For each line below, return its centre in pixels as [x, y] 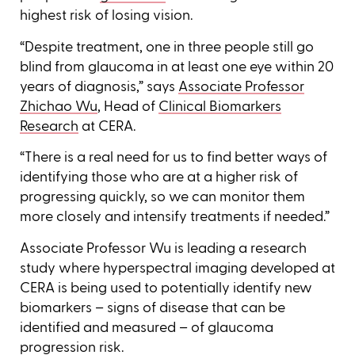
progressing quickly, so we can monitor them [162, 197]
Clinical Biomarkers [220, 106]
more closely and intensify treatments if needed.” [175, 217]
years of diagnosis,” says [99, 86]
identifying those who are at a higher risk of [159, 177]
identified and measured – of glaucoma [147, 327]
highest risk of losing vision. [106, 15]
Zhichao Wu [59, 106]
